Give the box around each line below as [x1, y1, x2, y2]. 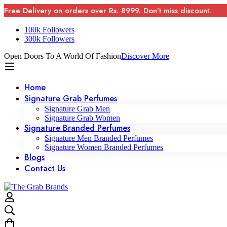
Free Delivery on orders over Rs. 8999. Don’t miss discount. [4, 5, 211, 16]
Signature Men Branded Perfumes [45, 134, 153, 142]
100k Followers [24, 25, 74, 34]
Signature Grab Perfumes [24, 93, 117, 104]
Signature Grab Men [45, 104, 110, 113]
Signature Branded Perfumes [24, 122, 130, 134]
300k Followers [24, 34, 74, 43]
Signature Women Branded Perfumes [45, 143, 163, 152]
